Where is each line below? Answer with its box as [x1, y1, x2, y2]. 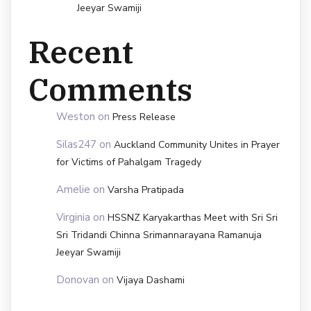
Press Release [112, 110, 176, 124]
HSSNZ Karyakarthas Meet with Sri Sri [108, 210, 278, 224]
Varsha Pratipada [108, 183, 184, 196]
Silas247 [56, 137, 96, 151]
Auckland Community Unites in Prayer [114, 137, 280, 151]
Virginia [56, 210, 90, 224]
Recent [28, 31, 133, 72]
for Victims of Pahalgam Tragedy [56, 155, 201, 169]
